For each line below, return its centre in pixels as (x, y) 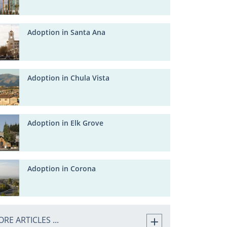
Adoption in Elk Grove (66, 123)
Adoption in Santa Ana (67, 32)
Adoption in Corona (62, 168)
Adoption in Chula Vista (69, 78)
